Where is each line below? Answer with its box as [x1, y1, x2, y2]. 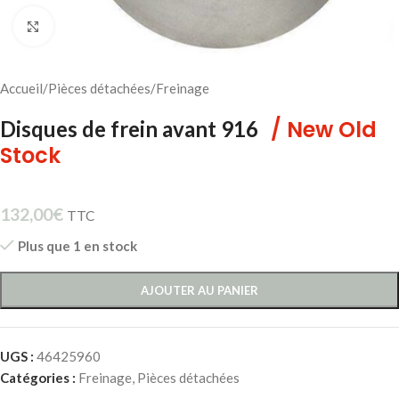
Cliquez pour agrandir [53, 19, 179, 34]
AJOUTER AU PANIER [141, 283, 258, 298]
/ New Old [271, 115, 377, 145]
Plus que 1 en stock [17, 238, 137, 255]
